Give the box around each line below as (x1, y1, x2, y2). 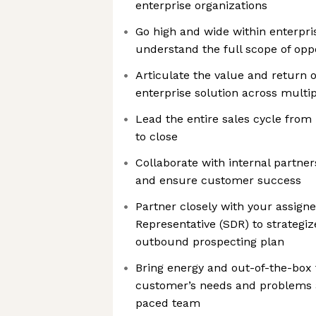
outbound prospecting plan (135, 235, 284, 248)
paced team (135, 296, 200, 310)
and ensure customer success (135, 174, 301, 187)
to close (135, 130, 178, 143)
